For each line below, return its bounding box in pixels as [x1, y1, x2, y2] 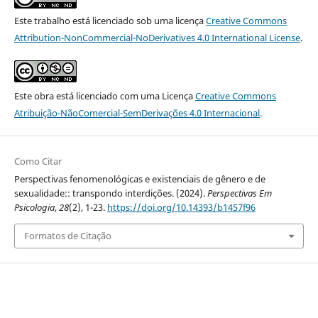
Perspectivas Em [207, 187, 272, 200]
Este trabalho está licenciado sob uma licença [13, 14, 206, 27]
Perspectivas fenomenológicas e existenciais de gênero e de [13, 172, 265, 186]
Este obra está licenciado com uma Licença [13, 89, 195, 103]
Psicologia [13, 201, 55, 214]
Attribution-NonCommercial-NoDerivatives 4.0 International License [13, 31, 300, 44]
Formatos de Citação [23, 229, 111, 243]
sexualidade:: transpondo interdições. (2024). [13, 187, 207, 200]
